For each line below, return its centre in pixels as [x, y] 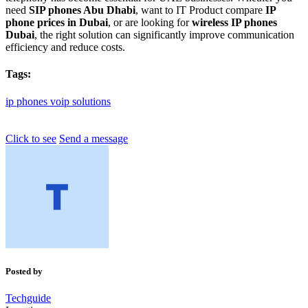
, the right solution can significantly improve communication [164, 35]
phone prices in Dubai [57, 23]
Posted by [24, 271]
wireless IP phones [234, 23]
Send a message [93, 138]
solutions [91, 101]
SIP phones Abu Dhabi [82, 10]
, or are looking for [150, 23]
